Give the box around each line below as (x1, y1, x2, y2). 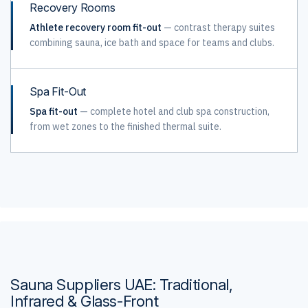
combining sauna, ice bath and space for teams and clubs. (30, 36, 274, 49)
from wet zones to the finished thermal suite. (30, 120, 221, 133)
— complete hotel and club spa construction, (78, 105, 269, 118)
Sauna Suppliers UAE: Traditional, (10, 276, 233, 294)
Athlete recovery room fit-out (30, 21, 162, 34)
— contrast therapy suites (162, 21, 275, 34)
